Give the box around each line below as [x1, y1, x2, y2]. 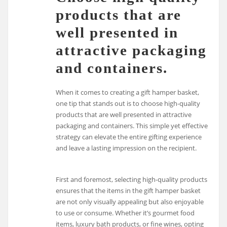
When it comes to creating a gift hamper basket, [56, 87, 200, 97]
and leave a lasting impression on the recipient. [56, 143, 197, 153]
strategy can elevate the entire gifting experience [56, 132, 202, 141]
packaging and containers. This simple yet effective [56, 121, 208, 130]
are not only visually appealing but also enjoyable [56, 197, 204, 207]
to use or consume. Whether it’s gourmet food [56, 208, 195, 218]
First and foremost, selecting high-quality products [56, 175, 208, 184]
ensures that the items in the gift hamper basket [56, 186, 201, 196]
